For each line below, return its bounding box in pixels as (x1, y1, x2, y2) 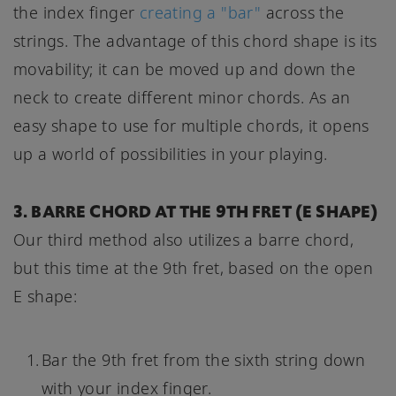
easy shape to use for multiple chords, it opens (13, 114, 369, 136)
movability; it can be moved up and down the (13, 57, 356, 80)
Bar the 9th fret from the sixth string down (42, 348, 366, 370)
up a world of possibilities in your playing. (13, 142, 328, 164)
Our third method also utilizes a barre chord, (13, 228, 354, 250)
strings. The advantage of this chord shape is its (13, 29, 377, 51)
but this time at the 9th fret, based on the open (13, 256, 374, 278)
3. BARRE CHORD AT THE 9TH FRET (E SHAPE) (13, 199, 378, 224)
